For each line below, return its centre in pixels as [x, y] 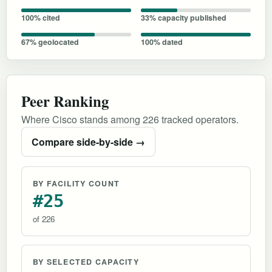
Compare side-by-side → [88, 141]
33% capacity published [184, 17]
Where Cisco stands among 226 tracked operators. [130, 119]
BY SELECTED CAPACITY [86, 261]
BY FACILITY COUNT [76, 183]
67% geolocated [50, 42]
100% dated [162, 42]
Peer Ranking [65, 100]
